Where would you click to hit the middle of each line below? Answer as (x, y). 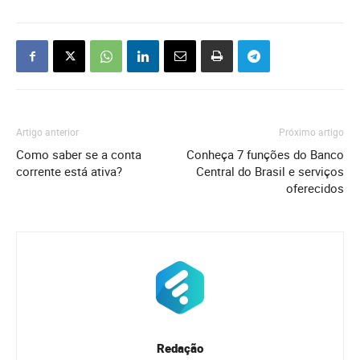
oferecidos (315, 188)
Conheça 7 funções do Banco (265, 154)
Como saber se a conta (79, 154)
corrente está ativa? (69, 171)
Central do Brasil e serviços (270, 171)
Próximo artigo (311, 131)
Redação (180, 348)
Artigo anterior (47, 131)
